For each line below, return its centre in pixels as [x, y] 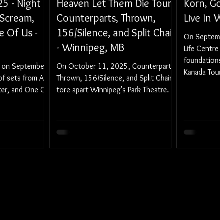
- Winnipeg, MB [90, 47]
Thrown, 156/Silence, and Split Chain [115, 78]
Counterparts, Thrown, [106, 18]
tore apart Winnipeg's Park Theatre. [113, 90]
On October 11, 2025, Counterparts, [117, 66]
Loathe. [195, 96]
